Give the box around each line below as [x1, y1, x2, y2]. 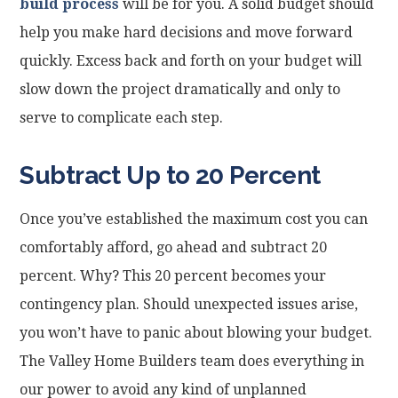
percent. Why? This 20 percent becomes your [20, 267, 327, 285]
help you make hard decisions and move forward [20, 24, 354, 42]
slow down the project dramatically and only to [20, 81, 341, 99]
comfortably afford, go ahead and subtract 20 [20, 239, 328, 257]
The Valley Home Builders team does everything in [20, 353, 365, 370]
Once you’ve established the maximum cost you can [20, 211, 369, 228]
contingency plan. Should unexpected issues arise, [20, 296, 359, 314]
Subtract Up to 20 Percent [20, 161, 321, 191]
